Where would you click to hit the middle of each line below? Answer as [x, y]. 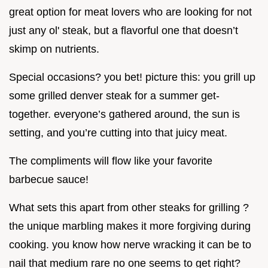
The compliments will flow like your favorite [111, 161]
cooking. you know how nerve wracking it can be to [130, 245]
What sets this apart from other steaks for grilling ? [129, 208]
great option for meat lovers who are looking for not [130, 12]
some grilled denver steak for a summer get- [114, 96]
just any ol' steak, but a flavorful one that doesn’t [124, 31]
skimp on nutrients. [54, 49]
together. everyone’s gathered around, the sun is [124, 115]
